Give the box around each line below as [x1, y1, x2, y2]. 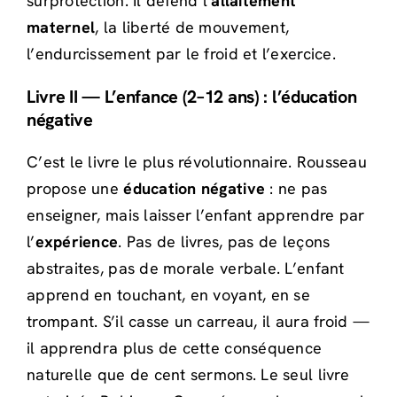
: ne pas [265, 178, 328, 199]
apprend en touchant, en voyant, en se [27, 284, 310, 306]
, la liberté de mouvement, [95, 17, 290, 38]
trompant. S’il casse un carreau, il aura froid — [27, 311, 370, 332]
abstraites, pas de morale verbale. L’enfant [27, 258, 345, 279]
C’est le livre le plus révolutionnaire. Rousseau [27, 152, 367, 173]
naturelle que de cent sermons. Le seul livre [27, 364, 349, 385]
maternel [27, 17, 96, 38]
